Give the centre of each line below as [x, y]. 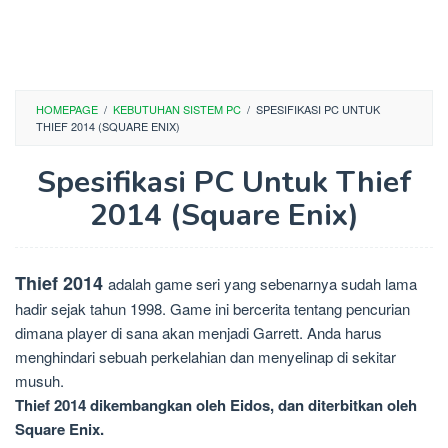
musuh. [39, 380]
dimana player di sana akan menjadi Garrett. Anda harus [198, 332]
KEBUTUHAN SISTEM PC [177, 109]
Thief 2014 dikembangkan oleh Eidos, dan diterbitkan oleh [216, 405]
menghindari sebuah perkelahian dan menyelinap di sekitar [205, 356]
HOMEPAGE [67, 109]
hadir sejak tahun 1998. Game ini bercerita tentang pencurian [212, 308]
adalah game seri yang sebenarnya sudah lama [262, 283]
